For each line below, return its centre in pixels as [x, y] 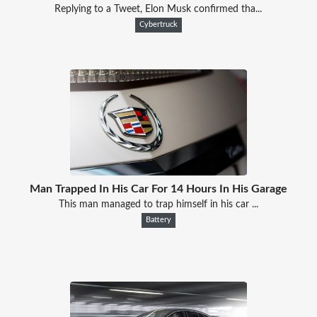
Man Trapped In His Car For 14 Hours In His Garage [158, 189]
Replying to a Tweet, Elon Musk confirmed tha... [158, 9]
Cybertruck [158, 24]
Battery [158, 220]
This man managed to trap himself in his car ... [158, 204]
